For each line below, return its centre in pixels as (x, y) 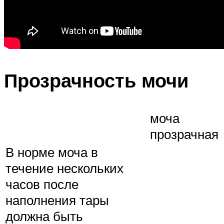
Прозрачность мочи (96, 80)
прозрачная (184, 134)
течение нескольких (64, 168)
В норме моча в (52, 152)
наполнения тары (57, 200)
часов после (42, 184)
